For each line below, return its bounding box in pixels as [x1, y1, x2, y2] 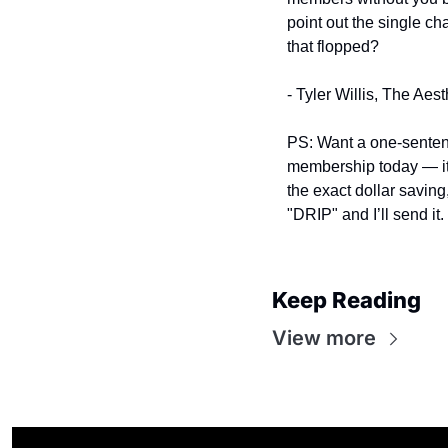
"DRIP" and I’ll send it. [287, 206, 444, 224]
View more [272, 326, 376, 351]
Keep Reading [272, 287, 421, 314]
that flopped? [287, 38, 379, 56]
